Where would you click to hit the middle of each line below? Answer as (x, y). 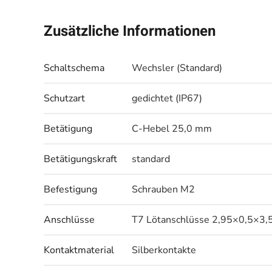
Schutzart (64, 98)
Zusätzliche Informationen (130, 31)
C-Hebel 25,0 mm (172, 129)
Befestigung (70, 189)
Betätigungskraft (80, 159)
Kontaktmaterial (79, 250)
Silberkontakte (164, 250)
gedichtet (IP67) (167, 98)
